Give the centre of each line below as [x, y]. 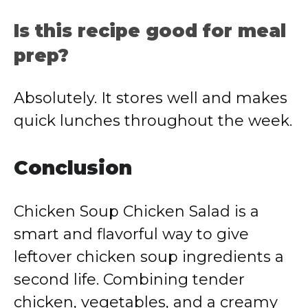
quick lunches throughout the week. [153, 121]
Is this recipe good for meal [150, 31]
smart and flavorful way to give [131, 234]
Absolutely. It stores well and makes [151, 98]
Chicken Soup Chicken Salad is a [136, 211]
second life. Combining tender [129, 279]
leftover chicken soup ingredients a [149, 257]
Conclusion [73, 168]
